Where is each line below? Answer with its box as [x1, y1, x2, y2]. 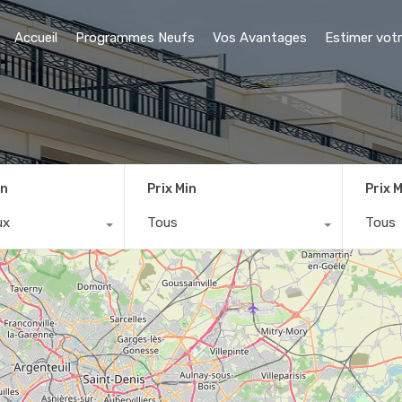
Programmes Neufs [75, 30, 195, 46]
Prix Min [146, 180, 197, 197]
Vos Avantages [213, 30, 307, 46]
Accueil [14, 30, 57, 46]
